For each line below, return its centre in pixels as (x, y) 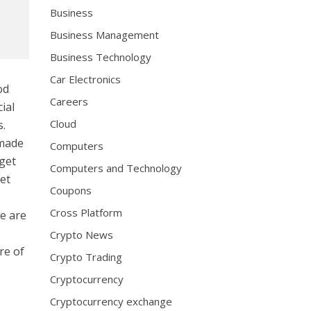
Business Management (105, 35)
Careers (69, 101)
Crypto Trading (86, 257)
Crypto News (82, 235)
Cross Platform (86, 212)
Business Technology (101, 57)
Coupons (71, 190)
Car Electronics (86, 79)
